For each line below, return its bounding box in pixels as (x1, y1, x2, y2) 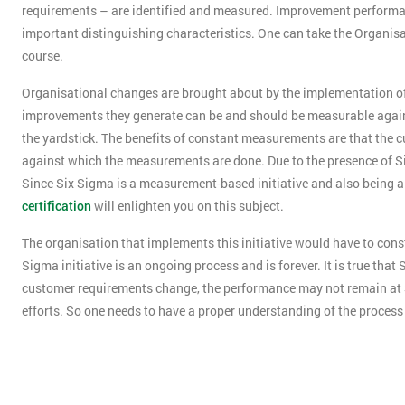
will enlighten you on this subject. (91, 197, 284, 215)
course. (22, 47, 63, 65)
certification (22, 197, 91, 215)
